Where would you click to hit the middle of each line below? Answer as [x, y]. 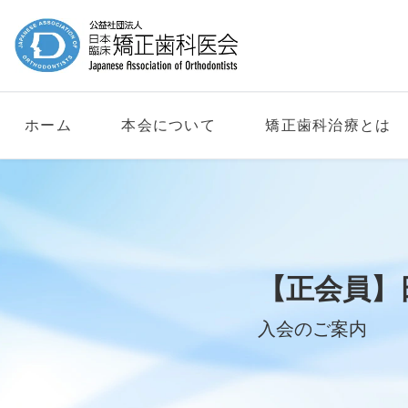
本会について [168, 125]
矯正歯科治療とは [328, 125]
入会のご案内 [312, 328]
